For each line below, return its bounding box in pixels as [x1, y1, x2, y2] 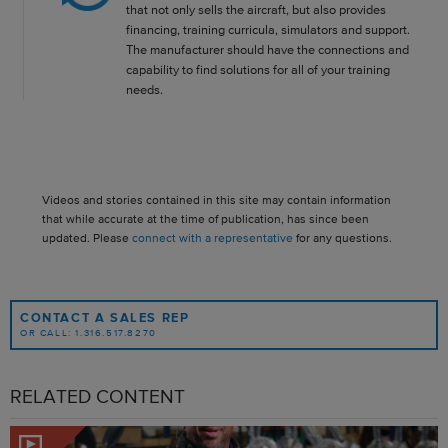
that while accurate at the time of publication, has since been [42, 211, 369, 225]
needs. [126, 82, 164, 98]
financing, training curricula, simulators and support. [126, 22, 411, 38]
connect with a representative [132, 230, 293, 244]
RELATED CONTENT [10, 386, 185, 408]
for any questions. [293, 230, 392, 244]
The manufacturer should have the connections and [126, 42, 410, 58]
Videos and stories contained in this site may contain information [42, 192, 391, 206]
